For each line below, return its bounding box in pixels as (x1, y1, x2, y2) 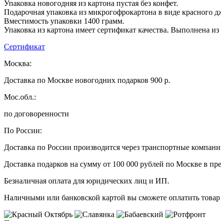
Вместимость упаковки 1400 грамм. (4, 16, 124, 25)
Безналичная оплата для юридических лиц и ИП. (4, 176, 169, 185)
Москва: (4, 59, 32, 68)
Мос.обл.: (4, 92, 36, 101)
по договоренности (4, 109, 69, 118)
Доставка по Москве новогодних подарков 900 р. (4, 75, 170, 84)
